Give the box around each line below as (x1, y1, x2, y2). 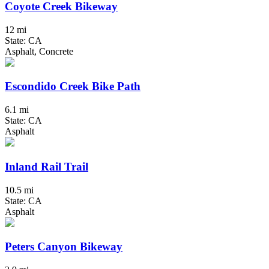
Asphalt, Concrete (5, 46, 73, 56)
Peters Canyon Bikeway (5, 240, 122, 253)
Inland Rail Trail (5, 160, 88, 173)
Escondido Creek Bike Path (5, 80, 141, 93)
